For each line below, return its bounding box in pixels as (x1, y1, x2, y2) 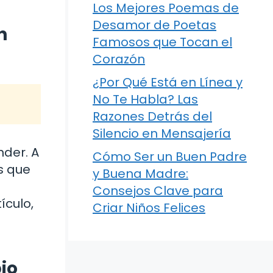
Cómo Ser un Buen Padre (93, 148, 247, 165)
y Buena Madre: (93, 165, 188, 182)
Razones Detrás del (93, 108, 212, 125)
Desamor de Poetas (93, 16, 216, 34)
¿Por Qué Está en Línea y (93, 74, 243, 91)
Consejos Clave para (93, 182, 223, 199)
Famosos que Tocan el (93, 34, 232, 51)
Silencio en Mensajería (93, 125, 231, 142)
